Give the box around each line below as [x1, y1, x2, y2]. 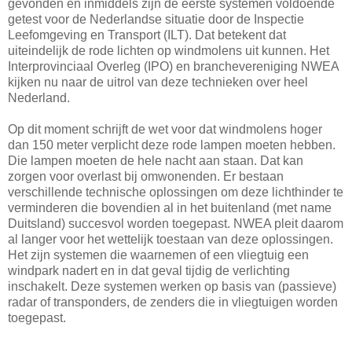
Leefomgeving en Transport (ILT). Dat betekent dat [8, 27, 286, 42]
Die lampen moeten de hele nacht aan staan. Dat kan [8, 153, 303, 167]
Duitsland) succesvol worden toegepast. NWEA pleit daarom [8, 216, 343, 230]
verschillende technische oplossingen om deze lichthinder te [8, 185, 343, 199]
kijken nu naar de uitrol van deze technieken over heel [8, 75, 308, 89]
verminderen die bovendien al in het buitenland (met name [8, 200, 332, 214]
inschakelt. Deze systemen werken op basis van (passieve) [8, 279, 336, 293]
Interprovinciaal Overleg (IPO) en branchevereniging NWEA [8, 59, 339, 73]
